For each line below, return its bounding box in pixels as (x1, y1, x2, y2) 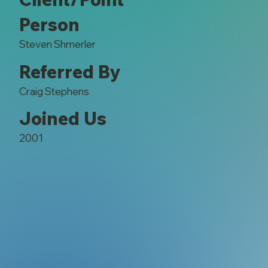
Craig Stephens (19, 84, 89, 98)
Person (19, 13, 80, 36)
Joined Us (19, 107, 106, 130)
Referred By (19, 60, 120, 83)
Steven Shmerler (19, 38, 96, 51)
